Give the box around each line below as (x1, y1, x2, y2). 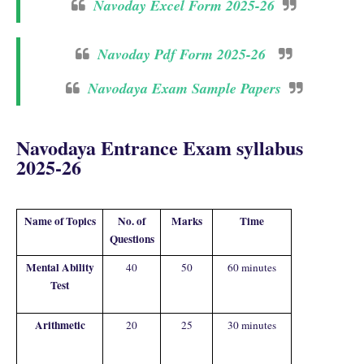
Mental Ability (25, 259, 94, 275)
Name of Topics (24, 213, 96, 229)
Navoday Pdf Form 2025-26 (97, 44, 266, 64)
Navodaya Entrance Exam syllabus (16, 133, 303, 162)
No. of (118, 213, 145, 229)
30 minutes (227, 318, 276, 332)
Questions (109, 231, 154, 247)
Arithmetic (34, 317, 85, 333)
